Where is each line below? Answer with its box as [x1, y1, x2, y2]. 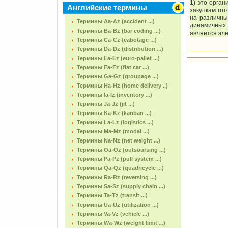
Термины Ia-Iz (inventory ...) [77, 92, 152, 98]
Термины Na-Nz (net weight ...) [77, 137, 160, 144]
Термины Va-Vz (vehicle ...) [77, 211, 149, 217]
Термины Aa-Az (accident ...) [77, 18, 155, 24]
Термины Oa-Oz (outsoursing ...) [77, 147, 166, 153]
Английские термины [67, 3, 147, 12]
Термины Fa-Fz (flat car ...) [77, 64, 149, 70]
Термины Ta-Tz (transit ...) [77, 192, 148, 198]
